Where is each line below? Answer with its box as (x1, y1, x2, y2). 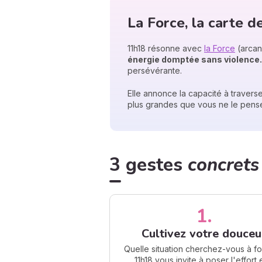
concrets (188, 152, 259, 177)
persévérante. (127, 65, 182, 76)
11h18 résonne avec (127, 43, 204, 54)
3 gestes (109, 152, 188, 177)
